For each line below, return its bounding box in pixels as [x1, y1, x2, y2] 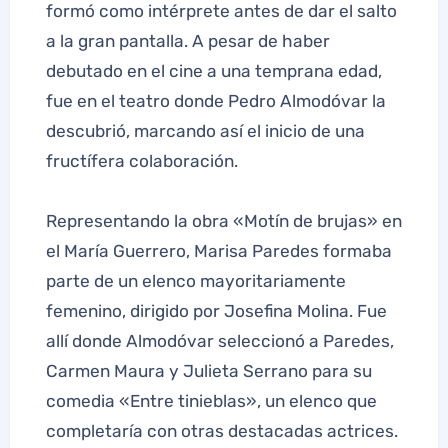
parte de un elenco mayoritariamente [45, 270, 346, 291]
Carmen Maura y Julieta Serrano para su [45, 360, 372, 381]
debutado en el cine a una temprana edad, [45, 60, 382, 81]
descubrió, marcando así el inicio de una [45, 120, 365, 141]
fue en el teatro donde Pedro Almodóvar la [45, 90, 386, 111]
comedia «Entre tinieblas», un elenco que [45, 390, 377, 411]
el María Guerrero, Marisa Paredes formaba [45, 240, 392, 261]
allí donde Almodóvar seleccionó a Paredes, [45, 330, 394, 351]
